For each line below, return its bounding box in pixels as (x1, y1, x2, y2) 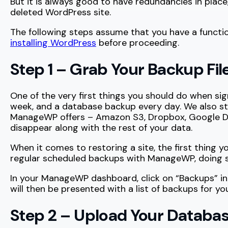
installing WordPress (10, 36, 96, 49)
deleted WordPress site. (10, 6, 111, 18)
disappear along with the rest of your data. (10, 121, 192, 134)
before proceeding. (96, 36, 179, 49)
